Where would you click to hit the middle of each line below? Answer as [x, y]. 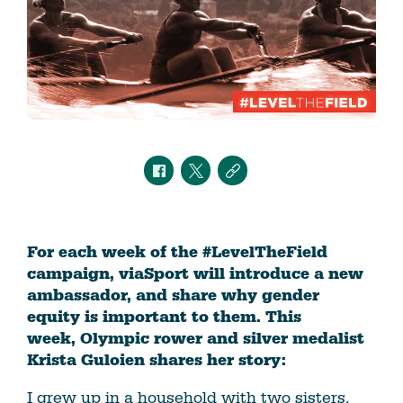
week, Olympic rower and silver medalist [196, 339]
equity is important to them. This [164, 318]
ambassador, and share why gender [173, 296]
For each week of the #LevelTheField [177, 253]
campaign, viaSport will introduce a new [195, 274]
